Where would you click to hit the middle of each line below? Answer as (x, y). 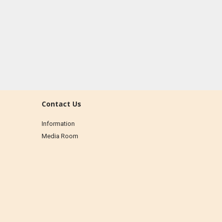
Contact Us (61, 104)
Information (58, 124)
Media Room (60, 136)
